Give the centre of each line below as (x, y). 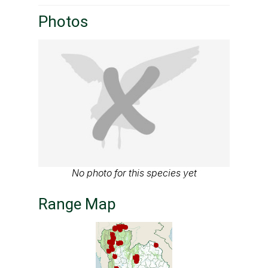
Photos (63, 22)
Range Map (77, 204)
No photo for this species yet (134, 173)
